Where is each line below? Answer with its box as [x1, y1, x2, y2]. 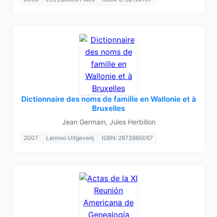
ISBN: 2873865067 [102, 134, 153, 141]
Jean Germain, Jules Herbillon [62, 118, 155, 126]
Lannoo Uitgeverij [46, 134, 94, 141]
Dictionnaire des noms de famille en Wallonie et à [21, 94, 196, 104]
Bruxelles [92, 104, 125, 113]
